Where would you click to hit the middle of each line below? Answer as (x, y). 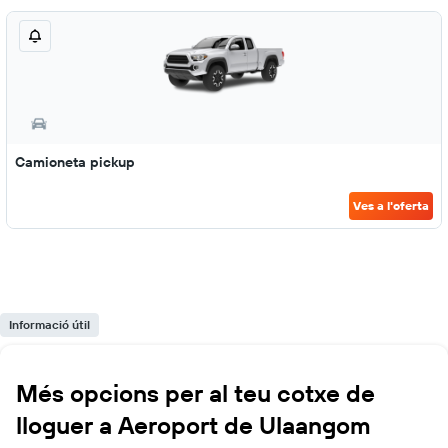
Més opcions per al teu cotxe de (195, 393)
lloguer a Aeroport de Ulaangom (193, 425)
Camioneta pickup (75, 162)
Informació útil (49, 324)
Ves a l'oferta (391, 205)
